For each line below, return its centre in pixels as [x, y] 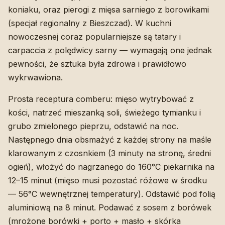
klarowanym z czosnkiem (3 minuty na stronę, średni [109, 153]
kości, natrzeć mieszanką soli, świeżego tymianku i [104, 112]
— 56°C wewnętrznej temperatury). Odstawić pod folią [112, 194]
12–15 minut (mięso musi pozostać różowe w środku [107, 180]
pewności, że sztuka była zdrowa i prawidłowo [97, 64]
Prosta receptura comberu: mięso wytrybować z [101, 99]
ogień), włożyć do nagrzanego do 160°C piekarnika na [111, 166]
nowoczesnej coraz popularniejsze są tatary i [94, 36]
